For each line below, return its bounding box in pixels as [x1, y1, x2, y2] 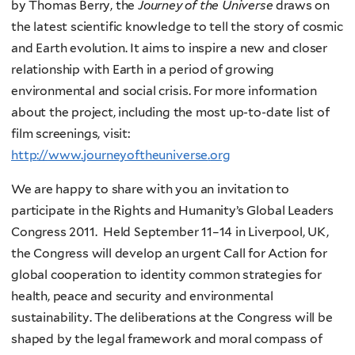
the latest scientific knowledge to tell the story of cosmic [11, 19, 343, 35]
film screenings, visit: [11, 126, 130, 142]
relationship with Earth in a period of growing [11, 62, 275, 78]
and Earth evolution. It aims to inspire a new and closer [11, 40, 328, 56]
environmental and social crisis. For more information [11, 83, 317, 99]
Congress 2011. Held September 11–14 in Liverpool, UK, [11, 223, 329, 239]
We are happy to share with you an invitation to [11, 181, 289, 197]
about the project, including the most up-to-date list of [11, 105, 330, 120]
